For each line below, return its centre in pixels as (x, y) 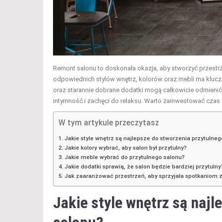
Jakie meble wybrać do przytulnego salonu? (125, 157)
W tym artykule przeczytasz (109, 123)
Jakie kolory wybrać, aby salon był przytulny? (126, 147)
